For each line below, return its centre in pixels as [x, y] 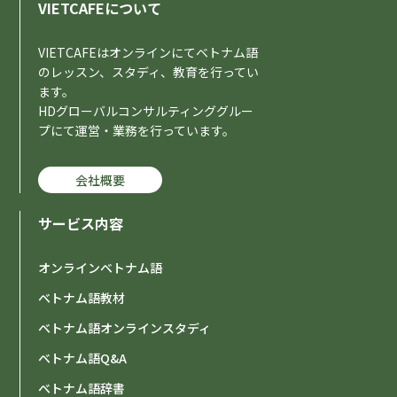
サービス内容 [81, 224]
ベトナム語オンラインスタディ [125, 328]
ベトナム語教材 [82, 298]
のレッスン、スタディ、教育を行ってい [149, 72]
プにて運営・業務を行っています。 [137, 131]
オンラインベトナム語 [101, 268]
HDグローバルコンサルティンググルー [146, 111]
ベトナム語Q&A [83, 358]
